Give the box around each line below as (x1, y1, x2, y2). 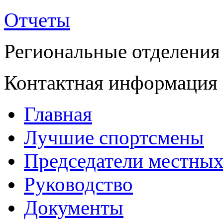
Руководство (24, 173, 133, 196)
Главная (24, 103, 92, 125)
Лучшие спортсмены (24, 126, 204, 149)
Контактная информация (4, 71, 218, 94)
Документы (24, 196, 123, 219)
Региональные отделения (4, 40, 220, 63)
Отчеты (4, 8, 70, 31)
